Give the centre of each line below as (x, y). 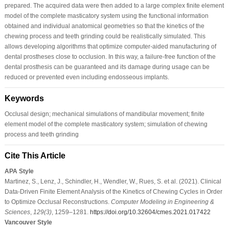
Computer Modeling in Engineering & (162, 202)
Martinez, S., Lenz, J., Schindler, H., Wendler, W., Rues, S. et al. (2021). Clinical (113, 181)
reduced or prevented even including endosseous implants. (87, 77)
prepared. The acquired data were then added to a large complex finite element (114, 5)
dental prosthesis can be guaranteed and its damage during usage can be (107, 67)
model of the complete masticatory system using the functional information (106, 16)
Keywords (24, 98)
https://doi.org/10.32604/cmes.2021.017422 (150, 212)
